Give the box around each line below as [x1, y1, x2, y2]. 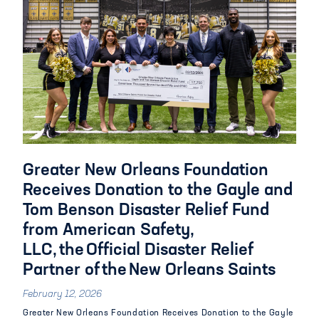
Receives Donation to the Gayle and [23, 182, 293, 199]
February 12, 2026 [23, 289, 102, 300]
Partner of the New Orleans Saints [23, 262, 276, 279]
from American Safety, [23, 222, 194, 239]
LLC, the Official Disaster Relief [23, 242, 253, 259]
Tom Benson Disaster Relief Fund [23, 202, 269, 219]
